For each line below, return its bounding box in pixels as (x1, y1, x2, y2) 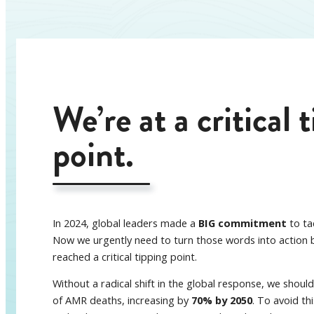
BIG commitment (198, 215, 287, 230)
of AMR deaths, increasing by (53, 293, 192, 308)
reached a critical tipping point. (53, 249, 198, 264)
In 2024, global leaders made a (53, 215, 199, 230)
